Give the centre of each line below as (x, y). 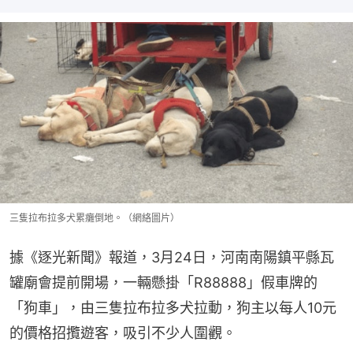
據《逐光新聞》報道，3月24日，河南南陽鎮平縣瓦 (172, 258)
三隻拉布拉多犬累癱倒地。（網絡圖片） (95, 218)
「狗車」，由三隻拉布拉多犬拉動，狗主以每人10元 (173, 308)
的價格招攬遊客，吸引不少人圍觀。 (123, 333)
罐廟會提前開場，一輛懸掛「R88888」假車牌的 (163, 283)
